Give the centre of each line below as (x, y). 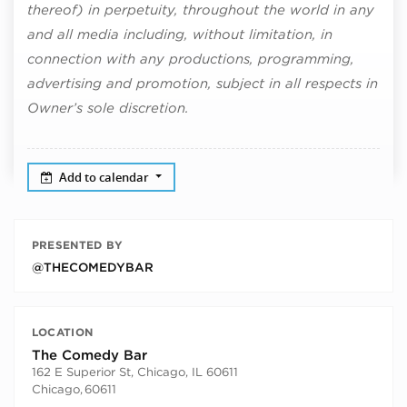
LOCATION (62, 332)
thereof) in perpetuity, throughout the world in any (201, 10)
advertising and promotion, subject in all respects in (203, 84)
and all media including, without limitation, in (180, 35)
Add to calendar (106, 177)
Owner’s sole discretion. (108, 108)
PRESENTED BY (77, 244)
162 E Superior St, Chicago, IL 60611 (134, 372)
